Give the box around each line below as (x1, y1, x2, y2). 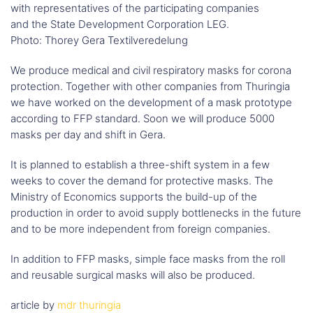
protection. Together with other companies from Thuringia (10, 80, 290, 94)
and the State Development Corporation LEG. (10, 17, 229, 31)
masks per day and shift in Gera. (10, 128, 166, 142)
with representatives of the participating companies (10, 1, 259, 15)
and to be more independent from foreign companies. (10, 222, 270, 236)
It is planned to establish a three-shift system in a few (10, 158, 270, 172)
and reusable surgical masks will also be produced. (10, 268, 255, 282)
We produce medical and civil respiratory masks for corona (10, 64, 291, 78)
